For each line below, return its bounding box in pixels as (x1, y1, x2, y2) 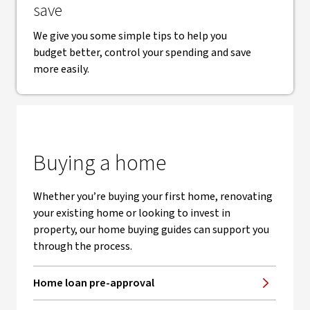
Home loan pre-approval (33, 275, 154, 291)
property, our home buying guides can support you (33, 222, 269, 237)
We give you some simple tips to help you (33, 28, 227, 44)
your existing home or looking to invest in (33, 206, 230, 221)
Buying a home (33, 147, 166, 179)
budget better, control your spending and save (33, 45, 251, 60)
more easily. (33, 62, 89, 77)
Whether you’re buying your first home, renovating (33, 189, 273, 204)
